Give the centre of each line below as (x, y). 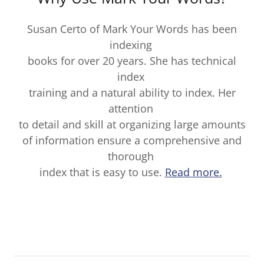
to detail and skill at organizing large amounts (132, 124)
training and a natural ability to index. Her (132, 93)
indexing (132, 45)
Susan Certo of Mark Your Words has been (132, 29)
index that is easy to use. (102, 172)
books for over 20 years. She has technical (132, 61)
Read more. (193, 172)
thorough (132, 156)
